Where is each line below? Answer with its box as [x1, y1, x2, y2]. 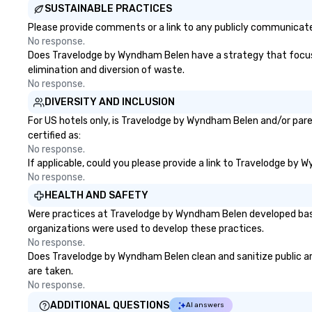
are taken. [28, 265, 73, 277]
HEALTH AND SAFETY [45, 189, 148, 201]
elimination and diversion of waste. [28, 64, 185, 76]
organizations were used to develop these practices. [28, 223, 264, 235]
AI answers [186, 301, 224, 309]
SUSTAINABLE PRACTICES [45, 3, 172, 15]
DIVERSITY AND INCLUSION [45, 96, 175, 108]
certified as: [28, 130, 81, 141]
